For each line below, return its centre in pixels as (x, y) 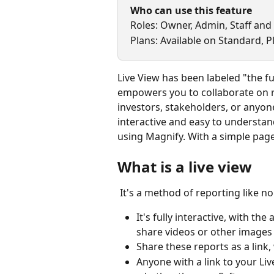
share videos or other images (204, 232)
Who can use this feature (191, 10)
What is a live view (185, 166)
